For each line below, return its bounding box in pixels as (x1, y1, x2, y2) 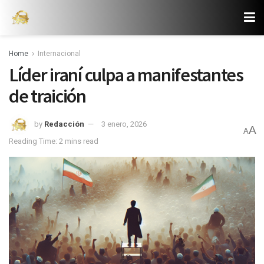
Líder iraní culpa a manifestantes (9, 63, 243, 87)
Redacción (44, 119, 84, 128)
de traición (9, 84, 86, 108)
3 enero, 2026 (101, 119, 147, 128)
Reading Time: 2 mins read (9, 136, 98, 146)
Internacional (38, 49, 81, 58)
